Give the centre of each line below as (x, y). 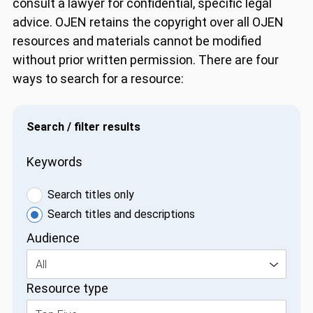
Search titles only (90, 195)
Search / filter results (83, 127)
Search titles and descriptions (121, 214)
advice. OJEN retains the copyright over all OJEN (148, 22)
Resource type (67, 288)
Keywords (54, 162)
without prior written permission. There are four (145, 60)
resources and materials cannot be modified (137, 41)
